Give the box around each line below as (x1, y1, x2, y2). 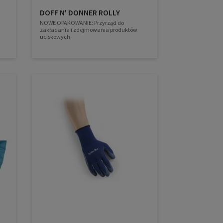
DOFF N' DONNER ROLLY (40, 7, 120, 17)
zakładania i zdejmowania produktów (40, 25, 138, 33)
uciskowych (40, 32, 71, 40)
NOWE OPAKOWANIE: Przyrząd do (40, 18, 124, 26)
